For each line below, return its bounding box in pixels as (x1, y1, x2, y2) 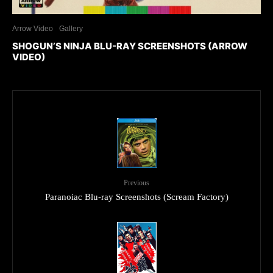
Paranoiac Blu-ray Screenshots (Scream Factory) (44, 191, 229, 201)
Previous (124, 178, 149, 187)
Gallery (59, 24, 83, 33)
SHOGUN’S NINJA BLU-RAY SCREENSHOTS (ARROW (12, 40, 247, 52)
